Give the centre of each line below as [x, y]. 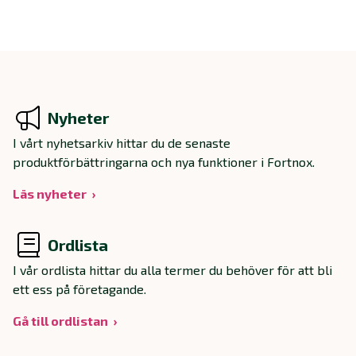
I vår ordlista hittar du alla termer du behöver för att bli [172, 270]
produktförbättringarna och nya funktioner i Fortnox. [164, 162]
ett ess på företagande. [79, 289]
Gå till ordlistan [60, 321]
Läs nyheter [50, 194]
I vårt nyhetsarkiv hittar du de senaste [122, 143]
